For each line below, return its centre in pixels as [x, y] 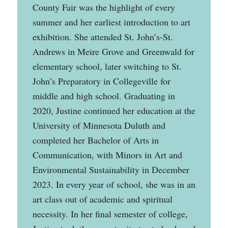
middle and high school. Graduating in [104, 96]
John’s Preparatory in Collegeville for [101, 81]
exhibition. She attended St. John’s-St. [103, 37]
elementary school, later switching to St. [107, 66]
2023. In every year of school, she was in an [114, 184]
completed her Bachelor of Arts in [95, 140]
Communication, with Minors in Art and [107, 155]
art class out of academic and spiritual [102, 199]
